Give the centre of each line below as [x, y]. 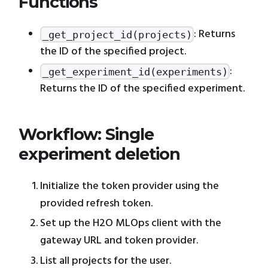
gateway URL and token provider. [119, 241]
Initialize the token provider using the [130, 186]
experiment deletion [99, 154]
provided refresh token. [96, 203]
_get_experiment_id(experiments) [135, 71]
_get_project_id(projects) [117, 34]
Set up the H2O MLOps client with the [131, 224]
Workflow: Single [86, 135]
